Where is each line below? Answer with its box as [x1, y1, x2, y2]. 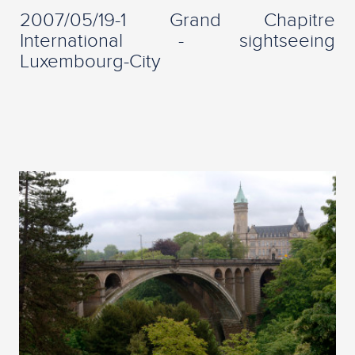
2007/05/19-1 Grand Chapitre [20, 9, 335, 32]
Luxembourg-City [20, 50, 161, 73]
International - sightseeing [20, 29, 335, 52]
